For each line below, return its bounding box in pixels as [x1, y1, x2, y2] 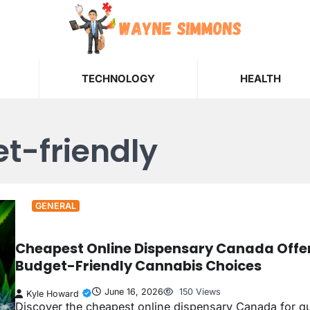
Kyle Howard [26, 289, 79, 300]
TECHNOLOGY [81, 72, 155, 85]
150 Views [176, 286, 221, 298]
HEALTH [240, 72, 282, 85]
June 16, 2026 [104, 286, 163, 298]
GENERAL [35, 201, 76, 211]
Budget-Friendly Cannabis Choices [15, 255, 262, 275]
